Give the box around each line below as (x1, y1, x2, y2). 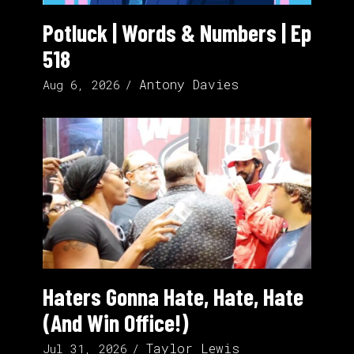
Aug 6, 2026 (43, 76, 120, 92)
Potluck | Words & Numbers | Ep (43, 17, 311, 47)
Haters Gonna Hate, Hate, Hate (43, 282, 303, 311)
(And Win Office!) (43, 308, 189, 337)
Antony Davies (139, 75, 239, 92)
